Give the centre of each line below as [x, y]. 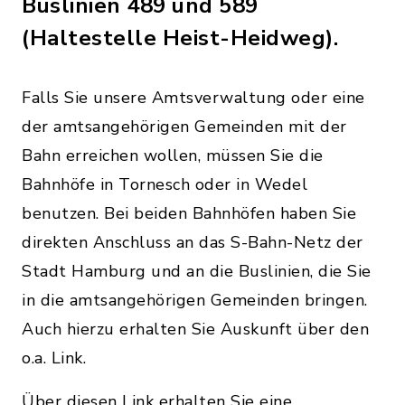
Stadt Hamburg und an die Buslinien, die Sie [197, 271]
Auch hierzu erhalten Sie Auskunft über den [195, 329]
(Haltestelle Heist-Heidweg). [180, 38]
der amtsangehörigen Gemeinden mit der [184, 127]
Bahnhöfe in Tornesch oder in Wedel [165, 184]
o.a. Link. [54, 358]
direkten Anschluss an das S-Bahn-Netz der [193, 242]
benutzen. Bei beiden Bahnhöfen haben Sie [189, 213]
